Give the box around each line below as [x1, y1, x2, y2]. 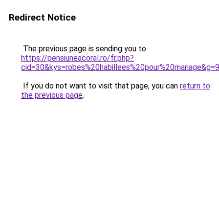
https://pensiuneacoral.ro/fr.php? [21, 53, 134, 63]
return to [180, 81, 210, 90]
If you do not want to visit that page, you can [21, 81, 180, 90]
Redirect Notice [9, 12, 76, 23]
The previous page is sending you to [21, 44, 146, 53]
